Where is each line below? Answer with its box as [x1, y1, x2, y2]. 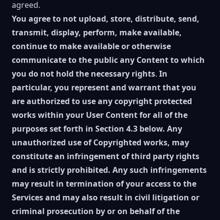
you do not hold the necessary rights [12, 68, 155, 79]
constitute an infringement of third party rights [12, 151, 199, 162]
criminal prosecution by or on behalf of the [12, 206, 180, 217]
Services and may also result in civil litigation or [12, 192, 199, 203]
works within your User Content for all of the [12, 110, 188, 120]
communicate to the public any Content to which [12, 55, 205, 65]
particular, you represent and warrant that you [12, 82, 196, 93]
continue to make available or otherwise [12, 41, 171, 52]
